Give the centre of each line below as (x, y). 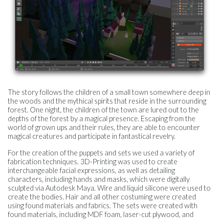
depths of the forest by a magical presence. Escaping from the (102, 119)
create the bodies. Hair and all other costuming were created (102, 197)
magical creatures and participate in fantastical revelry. (92, 136)
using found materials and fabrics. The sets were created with (103, 206)
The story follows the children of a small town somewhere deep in (109, 92)
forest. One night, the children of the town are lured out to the (103, 110)
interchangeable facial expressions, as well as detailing (91, 171)
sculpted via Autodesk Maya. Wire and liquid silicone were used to (109, 188)
